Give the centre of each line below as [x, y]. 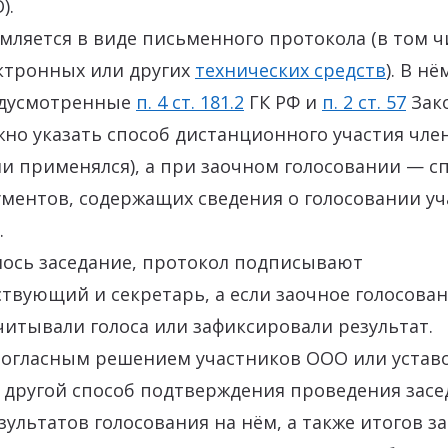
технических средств [290, 70]
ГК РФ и [283, 102]
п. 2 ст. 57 [364, 102]
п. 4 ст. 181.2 [190, 102]
